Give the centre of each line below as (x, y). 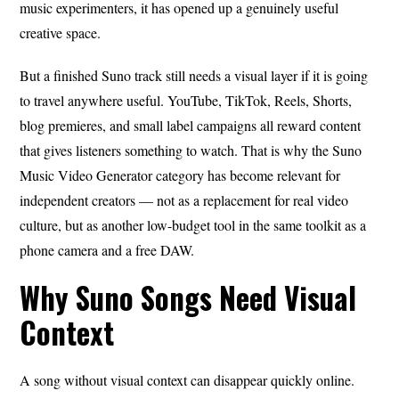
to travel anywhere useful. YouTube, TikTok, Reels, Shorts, (186, 100)
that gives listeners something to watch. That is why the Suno (191, 150)
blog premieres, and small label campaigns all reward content (191, 125)
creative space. (61, 32)
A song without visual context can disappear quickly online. (187, 379)
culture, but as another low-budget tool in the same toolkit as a (193, 224)
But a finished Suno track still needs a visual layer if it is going (194, 75)
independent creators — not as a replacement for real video (184, 199)
